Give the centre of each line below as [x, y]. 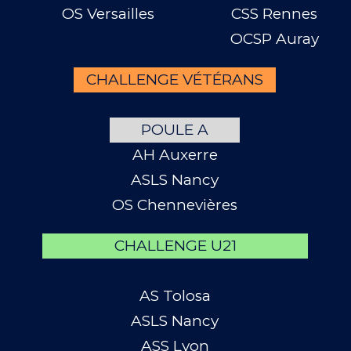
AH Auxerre [175, 155]
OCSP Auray [274, 39]
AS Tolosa [175, 296]
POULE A [175, 130]
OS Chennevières [175, 205]
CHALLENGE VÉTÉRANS [175, 80]
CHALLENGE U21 [175, 246]
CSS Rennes [274, 14]
